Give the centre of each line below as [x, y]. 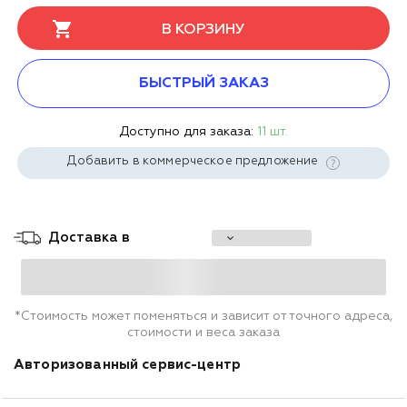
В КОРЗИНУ [203, 30]
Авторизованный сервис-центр [129, 364]
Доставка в [89, 237]
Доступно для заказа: [188, 131]
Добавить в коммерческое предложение [194, 161]
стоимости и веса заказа [203, 332]
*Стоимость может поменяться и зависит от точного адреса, [203, 316]
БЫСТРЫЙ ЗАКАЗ [203, 83]
